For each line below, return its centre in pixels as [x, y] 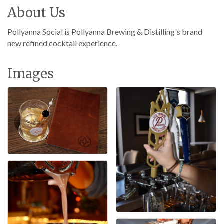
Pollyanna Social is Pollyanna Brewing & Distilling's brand [105, 32]
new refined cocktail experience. [62, 43]
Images [31, 74]
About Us [36, 13]
